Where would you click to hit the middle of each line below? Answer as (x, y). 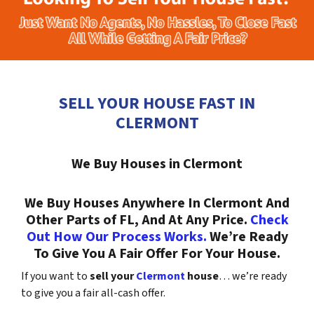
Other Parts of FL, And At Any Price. (138, 220)
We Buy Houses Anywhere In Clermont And (157, 203)
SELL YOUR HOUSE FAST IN (157, 103)
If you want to (54, 276)
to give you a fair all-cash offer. (93, 293)
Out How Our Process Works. (116, 237)
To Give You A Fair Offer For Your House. (157, 254)
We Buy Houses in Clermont (157, 164)
